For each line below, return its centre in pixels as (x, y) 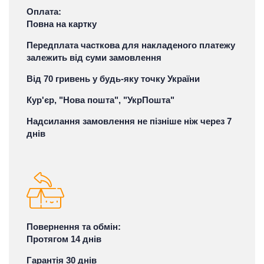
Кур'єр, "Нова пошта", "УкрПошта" (100, 100)
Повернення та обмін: (74, 226)
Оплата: (44, 11)
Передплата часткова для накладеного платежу (131, 45)
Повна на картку (63, 24)
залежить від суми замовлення (94, 57)
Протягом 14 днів (64, 239)
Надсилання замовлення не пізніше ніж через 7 (129, 121)
